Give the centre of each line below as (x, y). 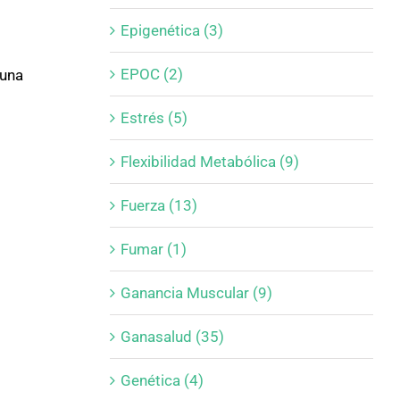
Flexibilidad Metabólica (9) (209, 161)
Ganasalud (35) (172, 336)
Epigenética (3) (171, 30)
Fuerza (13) (158, 205)
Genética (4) (162, 380)
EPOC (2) (151, 74)
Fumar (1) (153, 249)
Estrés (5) (154, 117)
